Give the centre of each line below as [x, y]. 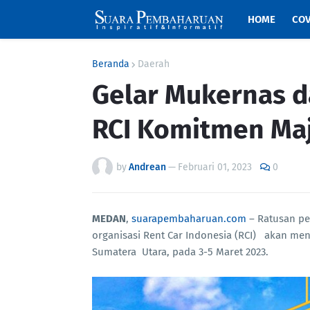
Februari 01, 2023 [215, 167]
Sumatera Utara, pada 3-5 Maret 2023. [182, 252]
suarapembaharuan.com [189, 219]
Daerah [154, 64]
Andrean [147, 167]
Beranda [111, 64]
